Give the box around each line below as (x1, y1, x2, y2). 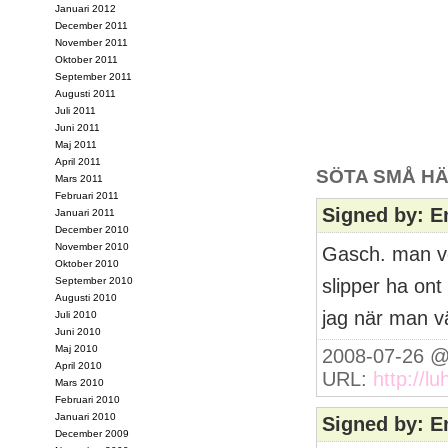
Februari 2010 (55, 394, 120, 405)
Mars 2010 (55, 377, 104, 388)
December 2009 (55, 428, 129, 439)
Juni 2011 (55, 122, 100, 133)
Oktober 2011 (55, 54, 118, 65)
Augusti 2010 (55, 292, 117, 303)
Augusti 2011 (55, 88, 116, 99)
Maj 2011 (55, 139, 97, 150)
